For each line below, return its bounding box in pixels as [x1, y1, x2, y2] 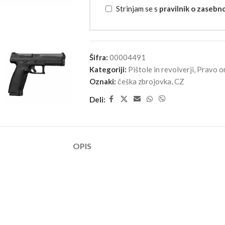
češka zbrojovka [117, 77, 171, 86]
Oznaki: [89, 77, 116, 86]
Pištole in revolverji [128, 65, 194, 74]
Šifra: [89, 53, 109, 62]
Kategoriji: [89, 65, 127, 74]
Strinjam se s [116, 4, 159, 14]
